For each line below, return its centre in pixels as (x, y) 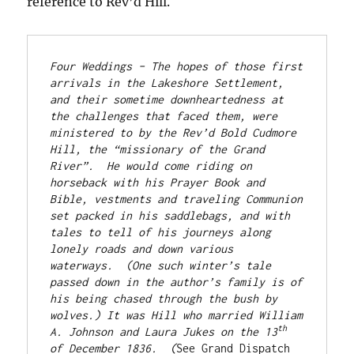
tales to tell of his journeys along (161, 232)
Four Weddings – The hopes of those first (177, 66)
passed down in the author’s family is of (177, 282)
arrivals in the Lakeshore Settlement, (167, 83)
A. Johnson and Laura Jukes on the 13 (164, 332)
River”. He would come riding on (151, 166)
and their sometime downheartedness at (167, 100)
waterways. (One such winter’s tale (161, 265)
